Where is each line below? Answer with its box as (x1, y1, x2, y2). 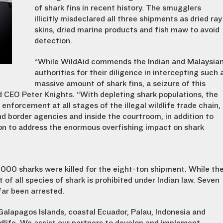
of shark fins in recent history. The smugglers (34, 3, 201, 12)
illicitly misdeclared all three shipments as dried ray (34, 14, 222, 23)
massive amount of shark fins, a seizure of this (34, 79, 206, 88)
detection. (34, 36, 72, 45)
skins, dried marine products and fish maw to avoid (34, 25, 220, 34)
